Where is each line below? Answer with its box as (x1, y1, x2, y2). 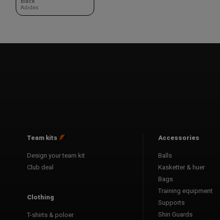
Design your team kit (27, 151, 85, 159)
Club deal (27, 163, 54, 171)
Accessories (158, 134, 199, 141)
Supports (158, 198, 185, 206)
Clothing (27, 193, 54, 201)
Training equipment (158, 187, 213, 194)
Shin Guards (158, 210, 192, 218)
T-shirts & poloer (27, 211, 74, 219)
